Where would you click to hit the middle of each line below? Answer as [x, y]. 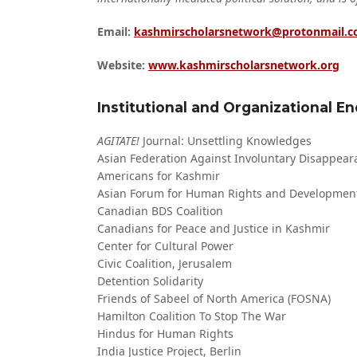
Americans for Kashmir [159, 176]
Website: [121, 65]
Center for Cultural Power [165, 246]
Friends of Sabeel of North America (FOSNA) [214, 298]
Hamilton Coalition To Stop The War [192, 316]
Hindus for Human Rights [165, 333]
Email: [114, 31]
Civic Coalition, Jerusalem [165, 263]
